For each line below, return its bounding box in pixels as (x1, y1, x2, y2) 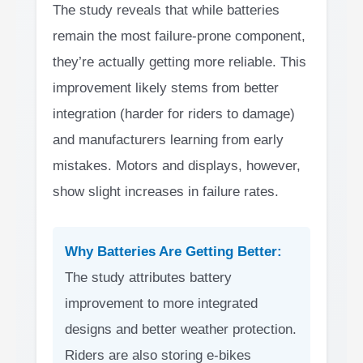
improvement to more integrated (65, 296, 258, 312)
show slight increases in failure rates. (53, 183, 279, 199)
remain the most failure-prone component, (53, 28, 305, 44)
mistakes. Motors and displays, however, (53, 157, 301, 173)
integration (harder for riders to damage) (53, 105, 295, 122)
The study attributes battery (65, 270, 232, 286)
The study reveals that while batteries (53, 2, 280, 18)
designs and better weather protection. (65, 322, 297, 338)
